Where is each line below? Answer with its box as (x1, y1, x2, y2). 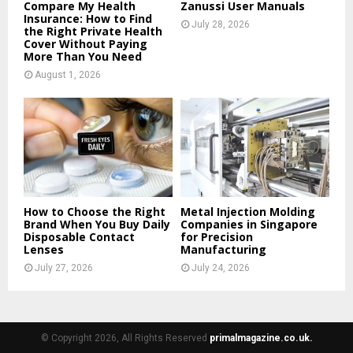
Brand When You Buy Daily (24, 216, 170, 232)
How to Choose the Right (24, 203, 165, 219)
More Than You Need (24, 48, 142, 64)
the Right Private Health (24, 23, 162, 39)
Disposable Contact (24, 229, 135, 244)
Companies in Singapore (180, 216, 318, 232)
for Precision (180, 229, 253, 244)
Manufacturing (180, 241, 266, 257)
